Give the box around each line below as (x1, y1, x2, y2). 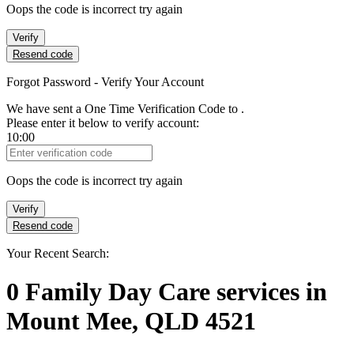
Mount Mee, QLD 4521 (6, 307, 256, 336)
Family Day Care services (25, 277, 306, 307)
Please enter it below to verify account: (6, 116, 199, 130)
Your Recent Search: (6, 247, 109, 260)
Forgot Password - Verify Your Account (6, 75, 204, 88)
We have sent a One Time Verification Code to (6, 102, 241, 115)
